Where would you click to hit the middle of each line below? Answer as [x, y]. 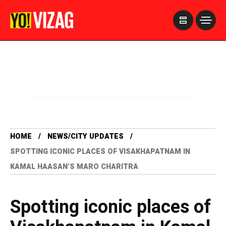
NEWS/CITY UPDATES [86, 136]
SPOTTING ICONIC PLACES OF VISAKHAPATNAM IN [100, 152]
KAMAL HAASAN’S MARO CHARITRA [74, 167]
